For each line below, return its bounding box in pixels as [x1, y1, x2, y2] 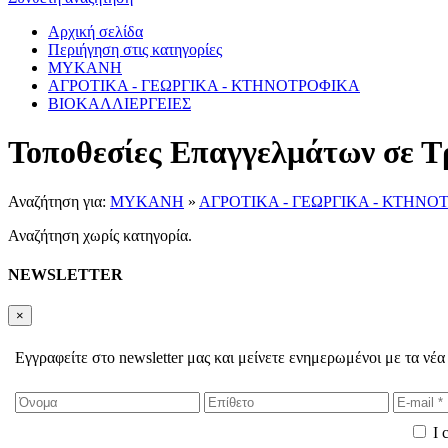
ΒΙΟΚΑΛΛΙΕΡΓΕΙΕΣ [48, 95, 191, 112]
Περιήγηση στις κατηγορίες [48, 41, 222, 58]
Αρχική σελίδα [48, 23, 143, 40]
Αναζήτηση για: [8, 192, 110, 210]
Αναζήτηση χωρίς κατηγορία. [8, 226, 192, 244]
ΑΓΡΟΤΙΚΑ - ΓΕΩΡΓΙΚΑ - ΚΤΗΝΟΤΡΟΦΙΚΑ [48, 77, 360, 94]
